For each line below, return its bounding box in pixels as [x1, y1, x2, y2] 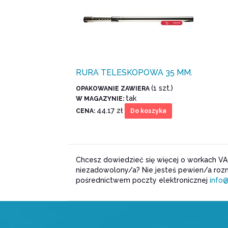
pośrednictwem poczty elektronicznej [76, 176, 210, 185]
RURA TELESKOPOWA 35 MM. [76, 68, 193, 78]
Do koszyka [130, 107, 167, 115]
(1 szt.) [151, 84, 174, 93]
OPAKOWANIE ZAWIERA [76, 85, 152, 93]
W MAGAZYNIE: [76, 95, 126, 103]
